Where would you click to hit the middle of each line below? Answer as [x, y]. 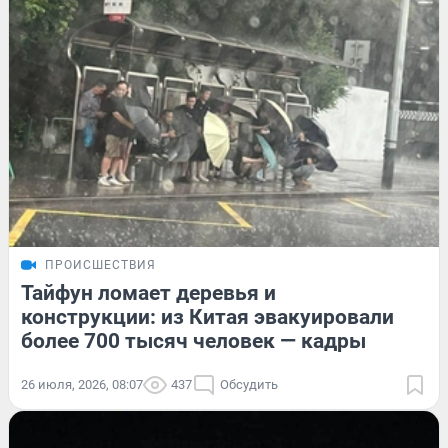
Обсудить [249, 384]
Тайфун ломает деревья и [148, 292]
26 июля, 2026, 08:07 [82, 384]
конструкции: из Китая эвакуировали [207, 316]
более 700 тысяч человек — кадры [193, 340]
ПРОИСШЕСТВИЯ [100, 264]
